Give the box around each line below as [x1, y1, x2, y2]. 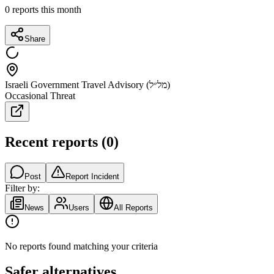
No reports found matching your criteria [5, 240, 158, 251]
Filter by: [5, 182, 40, 193]
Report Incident [65, 171, 119, 181]
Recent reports [5, 133, 98, 150]
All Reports [114, 202, 153, 212]
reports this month [12, 4, 81, 15]
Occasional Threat [5, 90, 75, 101]
